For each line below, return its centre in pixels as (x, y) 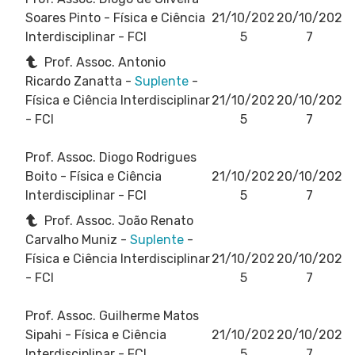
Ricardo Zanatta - (80, 81)
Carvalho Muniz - (78, 239)
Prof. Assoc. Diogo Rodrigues (111, 157)
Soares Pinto (65, 17)
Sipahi (45, 334)
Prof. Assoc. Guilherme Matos (112, 315)
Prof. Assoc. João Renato (117, 220)
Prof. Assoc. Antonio (103, 62)
